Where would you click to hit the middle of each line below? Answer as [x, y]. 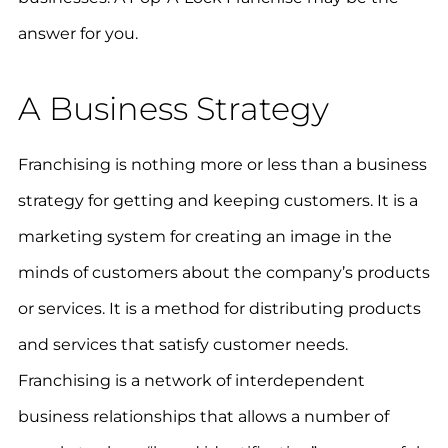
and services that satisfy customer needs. [182, 345]
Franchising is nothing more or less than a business [222, 165]
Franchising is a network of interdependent [191, 381]
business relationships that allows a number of [203, 417]
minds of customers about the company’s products [223, 273]
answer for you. [77, 33]
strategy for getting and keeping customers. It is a [217, 201]
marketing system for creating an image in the [204, 237]
